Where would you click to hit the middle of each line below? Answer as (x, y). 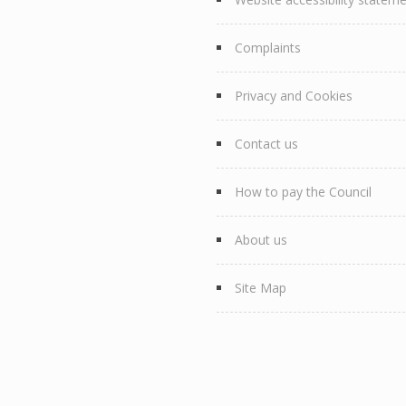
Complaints (268, 48)
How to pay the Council (303, 192)
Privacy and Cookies (294, 96)
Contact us (266, 144)
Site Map (261, 288)
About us (261, 240)
